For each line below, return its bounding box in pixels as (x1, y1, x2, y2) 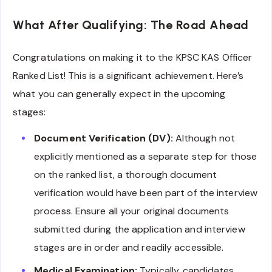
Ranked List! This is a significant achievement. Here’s (13, 69, 244, 83)
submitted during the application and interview (34, 222, 245, 236)
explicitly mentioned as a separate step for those (34, 149, 257, 163)
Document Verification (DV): (34, 131, 173, 144)
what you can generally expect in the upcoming (13, 87, 226, 101)
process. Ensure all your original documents (34, 204, 229, 217)
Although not (172, 131, 236, 144)
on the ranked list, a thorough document (34, 168, 217, 181)
